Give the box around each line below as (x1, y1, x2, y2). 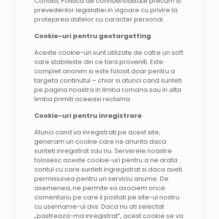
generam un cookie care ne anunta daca (34, 137, 166, 146)
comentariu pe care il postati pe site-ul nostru (34, 193, 179, 202)
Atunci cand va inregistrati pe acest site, (34, 128, 160, 137)
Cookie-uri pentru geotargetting (34, 31, 151, 41)
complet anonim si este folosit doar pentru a (34, 66, 175, 76)
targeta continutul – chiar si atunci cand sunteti (34, 76, 182, 85)
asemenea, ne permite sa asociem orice (34, 183, 165, 193)
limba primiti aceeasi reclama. (34, 94, 131, 104)
